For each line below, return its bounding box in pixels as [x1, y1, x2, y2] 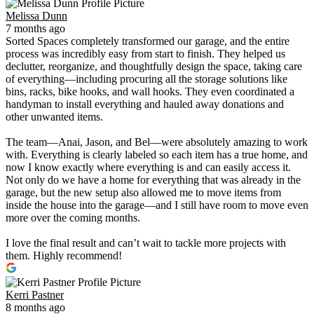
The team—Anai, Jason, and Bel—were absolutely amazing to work [6, 136, 308, 149]
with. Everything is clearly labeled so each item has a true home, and [6, 149, 308, 161]
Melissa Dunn [6, 10, 67, 22]
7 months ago [6, 22, 65, 35]
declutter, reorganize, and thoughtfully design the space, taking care [6, 60, 302, 73]
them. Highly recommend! [6, 250, 122, 262]
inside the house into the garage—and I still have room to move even [6, 199, 308, 212]
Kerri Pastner [6, 289, 64, 301]
